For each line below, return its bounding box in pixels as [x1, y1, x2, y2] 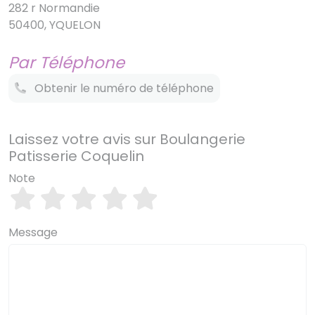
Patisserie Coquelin [8, 146, 144, 166]
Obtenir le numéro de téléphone [26, 80, 214, 96]
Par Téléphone [8, 51, 124, 74]
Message [8, 224, 58, 240]
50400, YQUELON [8, 17, 101, 33]
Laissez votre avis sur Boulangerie [8, 129, 245, 149]
